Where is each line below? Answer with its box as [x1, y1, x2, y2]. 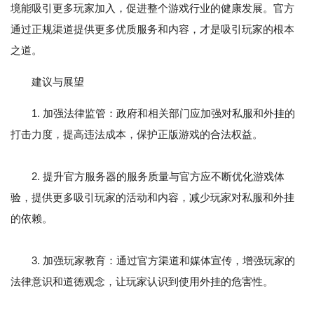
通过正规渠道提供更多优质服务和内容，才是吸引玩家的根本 [11, 23, 294, 36]
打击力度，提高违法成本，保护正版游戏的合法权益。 [11, 128, 263, 141]
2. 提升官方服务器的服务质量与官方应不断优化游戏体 [11, 170, 285, 183]
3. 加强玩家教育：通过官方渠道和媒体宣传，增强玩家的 [11, 254, 295, 267]
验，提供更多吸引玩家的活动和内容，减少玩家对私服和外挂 [11, 191, 294, 204]
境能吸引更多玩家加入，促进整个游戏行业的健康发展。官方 [11, 2, 294, 15]
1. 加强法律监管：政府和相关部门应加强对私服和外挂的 [32, 107, 295, 120]
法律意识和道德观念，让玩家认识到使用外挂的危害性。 [11, 275, 273, 288]
